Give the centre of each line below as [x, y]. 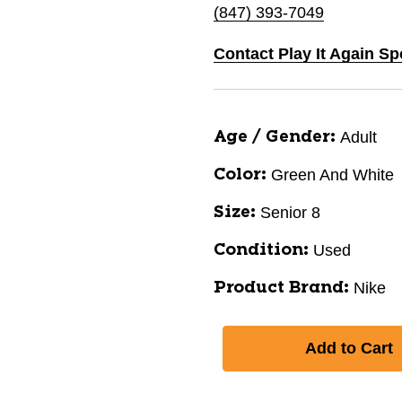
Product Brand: [281, 288]
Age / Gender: [275, 137]
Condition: [261, 250]
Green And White [332, 175]
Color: [240, 175]
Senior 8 [290, 213]
